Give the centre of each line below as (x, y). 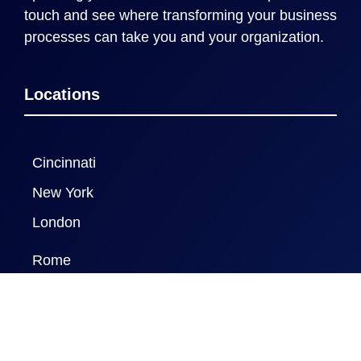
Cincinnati (64, 163)
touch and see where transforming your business (180, 16)
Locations (62, 95)
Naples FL (65, 290)
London (56, 223)
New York (63, 193)
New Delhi (65, 320)
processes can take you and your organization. (174, 37)
